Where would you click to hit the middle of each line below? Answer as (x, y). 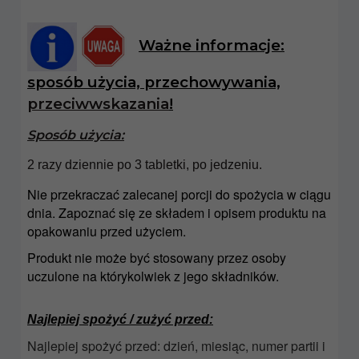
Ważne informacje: (212, 45)
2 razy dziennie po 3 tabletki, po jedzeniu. (145, 164)
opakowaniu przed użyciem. (107, 231)
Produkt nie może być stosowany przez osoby (157, 257)
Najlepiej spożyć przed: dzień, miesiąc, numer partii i (176, 345)
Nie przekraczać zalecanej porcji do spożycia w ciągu (179, 194)
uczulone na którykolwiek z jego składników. (153, 276)
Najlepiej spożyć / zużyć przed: (120, 319)
